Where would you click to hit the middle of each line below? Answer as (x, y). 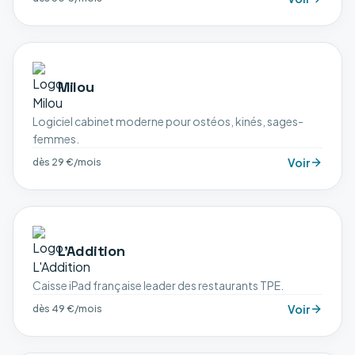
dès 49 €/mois (67, 309)
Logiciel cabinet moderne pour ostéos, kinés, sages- (168, 121)
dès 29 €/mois (67, 162)
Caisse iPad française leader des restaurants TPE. (158, 285)
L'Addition (92, 251)
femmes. (56, 139)
